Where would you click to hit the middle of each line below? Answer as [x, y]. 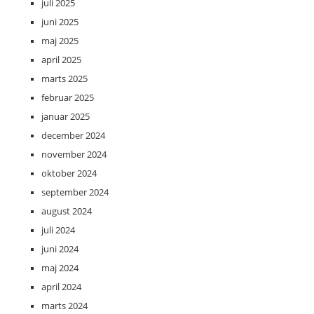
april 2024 [61, 286]
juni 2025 [60, 21]
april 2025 [61, 59]
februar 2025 [68, 97]
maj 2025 [60, 40]
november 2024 [74, 154]
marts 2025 [64, 78]
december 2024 [73, 135]
